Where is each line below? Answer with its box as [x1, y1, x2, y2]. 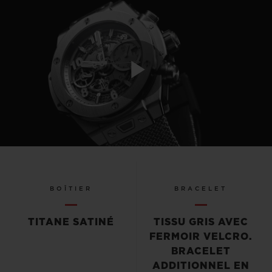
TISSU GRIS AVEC [153, 217, 248, 227]
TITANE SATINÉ [28, 217, 115, 227]
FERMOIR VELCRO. [149, 231, 253, 242]
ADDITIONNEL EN [152, 260, 250, 271]
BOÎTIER [50, 185, 93, 192]
